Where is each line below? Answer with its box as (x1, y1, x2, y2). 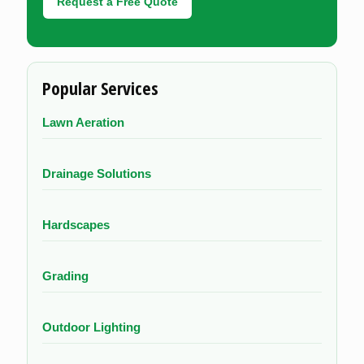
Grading (42, 268, 89, 283)
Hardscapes (42, 217, 110, 232)
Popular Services (42, 75, 158, 100)
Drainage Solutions (42, 166, 151, 180)
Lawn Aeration (42, 115, 124, 129)
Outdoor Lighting (42, 319, 141, 334)
